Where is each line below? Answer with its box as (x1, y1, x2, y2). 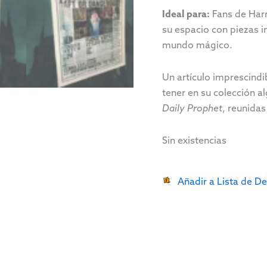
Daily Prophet (162, 102, 222, 114)
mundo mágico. (162, 39, 232, 51)
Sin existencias (162, 134, 226, 147)
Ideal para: (162, 8, 210, 20)
